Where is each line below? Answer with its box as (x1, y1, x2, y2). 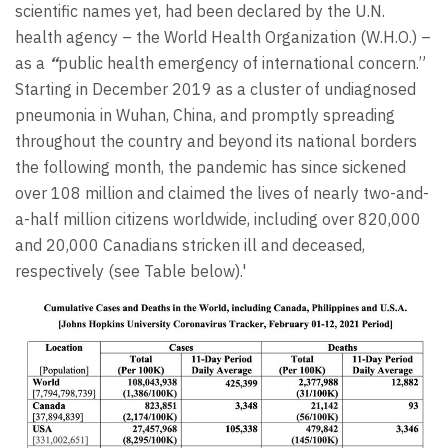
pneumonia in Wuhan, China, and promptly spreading (15, 105, 395, 126)
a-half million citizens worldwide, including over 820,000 (15, 209, 421, 230)
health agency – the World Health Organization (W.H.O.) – (15, 27, 431, 48)
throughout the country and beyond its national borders (15, 131, 417, 152)
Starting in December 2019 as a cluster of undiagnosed (15, 79, 416, 100)
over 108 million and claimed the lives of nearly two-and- (15, 183, 429, 204)
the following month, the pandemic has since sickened (15, 157, 406, 178)
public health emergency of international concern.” (58, 53, 426, 74)
